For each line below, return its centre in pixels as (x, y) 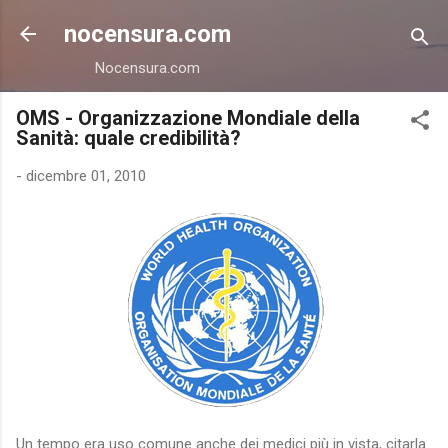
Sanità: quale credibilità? (128, 138)
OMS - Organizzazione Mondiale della (188, 118)
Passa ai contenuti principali (224, 25)
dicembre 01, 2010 (86, 176)
